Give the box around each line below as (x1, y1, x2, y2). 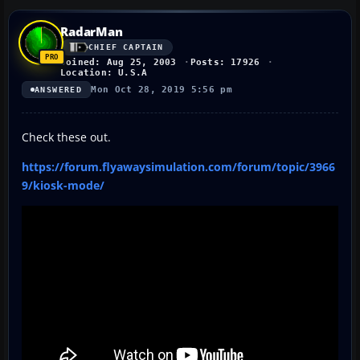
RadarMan (60, 22, 123, 39)
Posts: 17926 (190, 56, 260, 67)
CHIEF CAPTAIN (88, 43, 164, 52)
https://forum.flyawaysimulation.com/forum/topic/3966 (22, 158, 335, 174)
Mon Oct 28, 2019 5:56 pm (91, 84, 233, 95)
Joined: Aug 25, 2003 (60, 56, 177, 67)
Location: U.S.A (60, 67, 148, 78)
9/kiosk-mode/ (22, 177, 104, 193)
